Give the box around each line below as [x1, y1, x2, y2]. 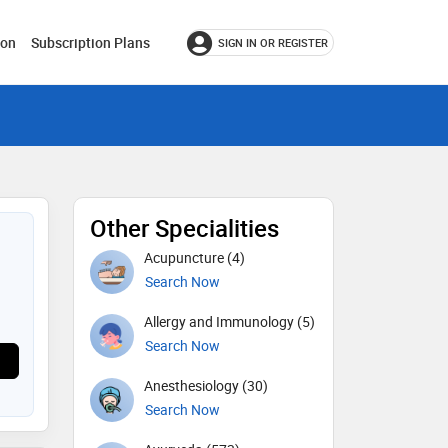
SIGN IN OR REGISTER [218, 35, 328, 50]
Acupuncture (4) [144, 248, 245, 267]
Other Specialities [90, 212, 279, 244]
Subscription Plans [31, 33, 150, 52]
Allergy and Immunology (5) [144, 312, 315, 331]
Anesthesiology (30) [144, 376, 268, 395]
